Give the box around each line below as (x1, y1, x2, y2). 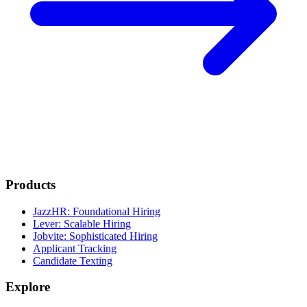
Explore (5, 280, 50, 295)
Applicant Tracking (33, 242, 116, 254)
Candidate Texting (33, 254, 112, 267)
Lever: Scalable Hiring (33, 217, 131, 230)
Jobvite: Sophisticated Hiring (33, 230, 158, 242)
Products (5, 177, 56, 192)
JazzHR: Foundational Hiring (33, 205, 160, 217)
